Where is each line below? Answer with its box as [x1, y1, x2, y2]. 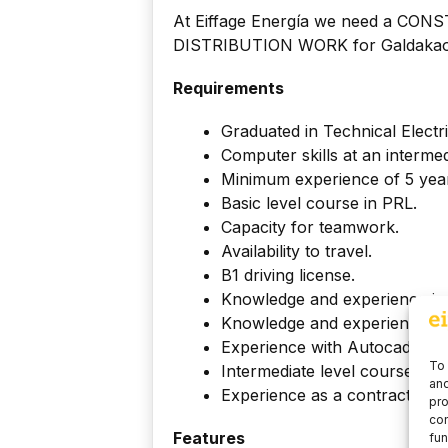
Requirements [173, 78, 284, 99]
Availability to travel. [221, 241, 372, 262]
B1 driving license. [221, 265, 355, 286]
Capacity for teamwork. [221, 217, 399, 238]
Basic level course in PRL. [221, 193, 417, 214]
